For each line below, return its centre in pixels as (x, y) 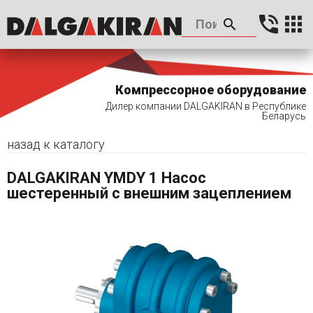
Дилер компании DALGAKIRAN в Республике (206, 106)
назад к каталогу (56, 144)
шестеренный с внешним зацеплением (149, 193)
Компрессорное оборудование (211, 90)
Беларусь (284, 116)
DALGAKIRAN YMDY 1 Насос (107, 178)
